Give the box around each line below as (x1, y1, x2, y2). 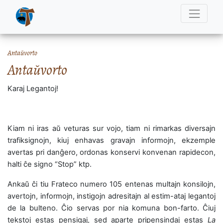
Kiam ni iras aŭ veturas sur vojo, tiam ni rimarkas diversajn (7, 124, 216, 133)
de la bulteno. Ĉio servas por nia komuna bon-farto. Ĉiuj (7, 204, 216, 213)
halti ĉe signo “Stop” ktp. (7, 160, 92, 169)
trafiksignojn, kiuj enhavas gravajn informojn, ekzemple (7, 136, 216, 145)
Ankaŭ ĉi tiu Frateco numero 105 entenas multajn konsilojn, (7, 180, 216, 189)
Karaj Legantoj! (7, 84, 58, 93)
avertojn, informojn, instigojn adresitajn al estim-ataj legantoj (7, 192, 216, 201)
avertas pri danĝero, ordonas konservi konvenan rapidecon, (7, 148, 216, 157)
